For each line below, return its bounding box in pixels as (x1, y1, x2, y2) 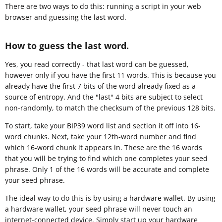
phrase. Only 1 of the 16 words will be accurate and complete (5, 164, 209, 174)
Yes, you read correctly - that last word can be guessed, (5, 59, 189, 69)
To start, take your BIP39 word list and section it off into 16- (5, 120, 201, 130)
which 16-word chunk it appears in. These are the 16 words (5, 142, 202, 152)
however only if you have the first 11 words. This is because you (5, 70, 216, 80)
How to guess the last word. (5, 39, 129, 52)
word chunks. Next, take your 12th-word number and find (5, 131, 196, 141)
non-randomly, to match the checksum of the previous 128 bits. (5, 103, 216, 112)
